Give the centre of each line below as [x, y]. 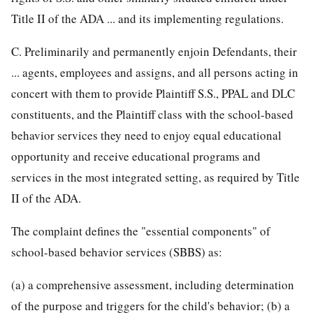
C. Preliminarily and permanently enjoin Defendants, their [154, 52]
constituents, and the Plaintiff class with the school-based [152, 115]
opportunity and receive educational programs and [136, 156]
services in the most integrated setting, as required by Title [155, 177]
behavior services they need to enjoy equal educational [146, 136]
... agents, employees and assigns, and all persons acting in [155, 73]
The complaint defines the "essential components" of [141, 231]
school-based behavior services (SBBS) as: [117, 252]
